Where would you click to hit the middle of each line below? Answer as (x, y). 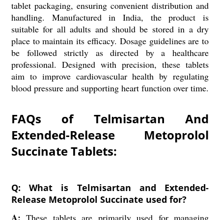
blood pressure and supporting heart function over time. (110, 88)
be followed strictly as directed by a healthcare (110, 53)
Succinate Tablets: (64, 151)
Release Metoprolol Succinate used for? (99, 199)
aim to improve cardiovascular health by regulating (110, 76)
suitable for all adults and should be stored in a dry (110, 29)
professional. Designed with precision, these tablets (110, 64)
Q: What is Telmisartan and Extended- (110, 188)
